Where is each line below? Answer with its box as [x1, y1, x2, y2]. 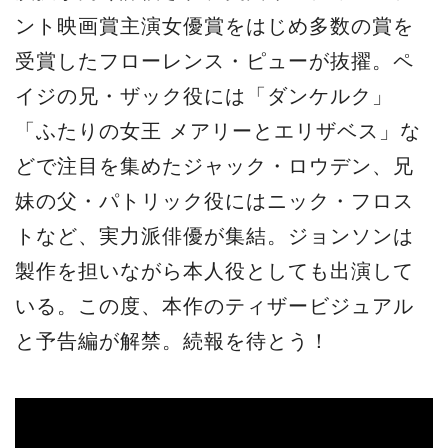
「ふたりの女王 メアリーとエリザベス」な [15, 119, 421, 142]
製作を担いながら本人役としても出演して [15, 259, 414, 282]
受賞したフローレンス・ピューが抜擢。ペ [15, 49, 414, 72]
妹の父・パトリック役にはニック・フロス [15, 189, 414, 212]
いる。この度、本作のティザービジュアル [15, 294, 414, 317]
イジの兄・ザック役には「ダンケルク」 [15, 84, 393, 107]
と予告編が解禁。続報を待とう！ [15, 329, 330, 352]
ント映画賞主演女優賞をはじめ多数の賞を [15, 14, 414, 37]
